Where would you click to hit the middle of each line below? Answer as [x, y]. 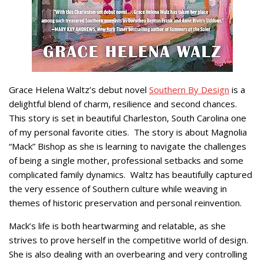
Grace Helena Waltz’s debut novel [79, 89]
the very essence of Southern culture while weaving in [118, 188]
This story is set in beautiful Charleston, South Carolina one [128, 118]
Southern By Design [189, 89]
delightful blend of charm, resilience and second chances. [124, 103]
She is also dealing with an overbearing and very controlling [128, 254]
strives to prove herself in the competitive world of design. [130, 240]
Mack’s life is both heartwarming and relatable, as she [117, 225]
